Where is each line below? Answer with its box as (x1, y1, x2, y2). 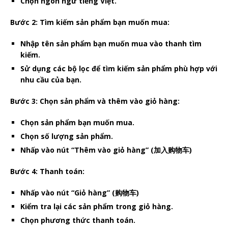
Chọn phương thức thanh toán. (20, 215, 135, 225)
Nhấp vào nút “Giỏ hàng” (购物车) (20, 187, 139, 197)
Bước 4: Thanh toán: (10, 166, 84, 176)
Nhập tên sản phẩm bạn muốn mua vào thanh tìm (20, 38, 202, 48)
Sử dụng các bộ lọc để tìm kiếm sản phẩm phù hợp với (20, 63, 217, 73)
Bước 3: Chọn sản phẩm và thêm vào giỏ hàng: (10, 96, 180, 106)
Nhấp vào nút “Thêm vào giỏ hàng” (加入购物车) (20, 145, 192, 155)
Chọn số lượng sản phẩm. (20, 131, 113, 141)
